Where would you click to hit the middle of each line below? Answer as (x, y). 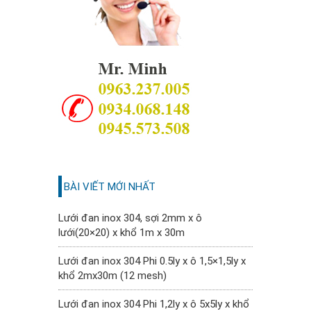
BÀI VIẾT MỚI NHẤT (110, 187)
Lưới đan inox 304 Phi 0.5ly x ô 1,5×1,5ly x (152, 261)
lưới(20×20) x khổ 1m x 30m (121, 233)
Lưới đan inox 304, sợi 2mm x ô (130, 218)
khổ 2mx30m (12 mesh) (112, 276)
